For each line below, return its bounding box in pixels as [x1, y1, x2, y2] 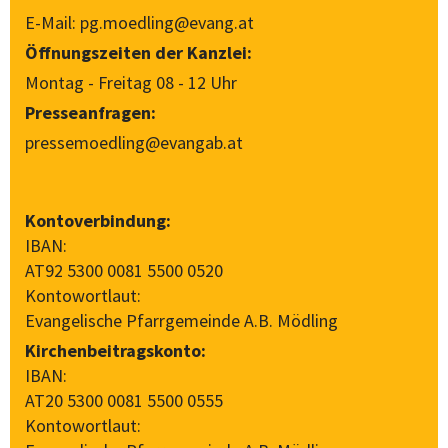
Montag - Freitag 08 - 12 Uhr [25, 70, 237, 94]
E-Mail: [25, 10, 80, 34]
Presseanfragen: [25, 100, 156, 124]
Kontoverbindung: [25, 208, 171, 232]
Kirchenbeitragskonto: [25, 338, 206, 362]
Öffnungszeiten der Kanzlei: [25, 40, 252, 64]
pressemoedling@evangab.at [25, 130, 243, 154]
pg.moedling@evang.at [80, 10, 254, 34]
